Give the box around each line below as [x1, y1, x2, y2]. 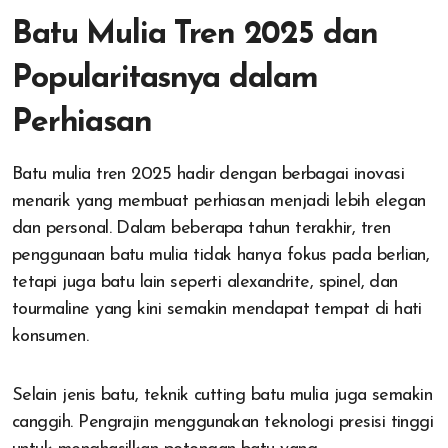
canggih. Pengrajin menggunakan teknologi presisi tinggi [12, 413, 434, 433]
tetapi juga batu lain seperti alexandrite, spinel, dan [12, 273, 398, 293]
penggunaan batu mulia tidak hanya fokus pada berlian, [12, 246, 430, 266]
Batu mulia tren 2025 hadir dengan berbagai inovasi [12, 165, 404, 185]
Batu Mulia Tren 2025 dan [12, 19, 378, 52]
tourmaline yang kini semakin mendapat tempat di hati [12, 300, 422, 320]
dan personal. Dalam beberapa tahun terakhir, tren [12, 219, 391, 239]
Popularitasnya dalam [12, 63, 318, 96]
